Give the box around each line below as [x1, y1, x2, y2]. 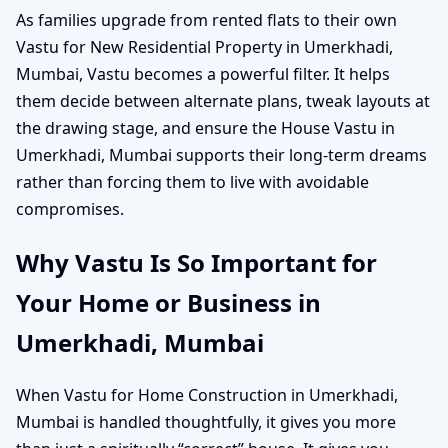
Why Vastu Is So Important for [16, 245, 377, 279]
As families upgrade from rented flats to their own [16, 8, 397, 31]
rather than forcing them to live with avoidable [16, 170, 369, 193]
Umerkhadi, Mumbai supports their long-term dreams [16, 143, 427, 166]
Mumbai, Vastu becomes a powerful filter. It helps [16, 62, 390, 85]
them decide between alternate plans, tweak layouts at [16, 89, 430, 112]
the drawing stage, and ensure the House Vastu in [16, 116, 395, 139]
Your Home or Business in [16, 285, 321, 319]
